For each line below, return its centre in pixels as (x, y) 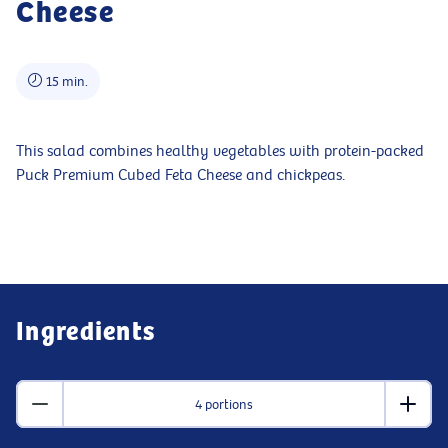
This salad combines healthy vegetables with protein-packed (220, 151)
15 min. (67, 81)
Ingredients (86, 332)
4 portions (224, 404)
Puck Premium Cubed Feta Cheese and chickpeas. (180, 175)
